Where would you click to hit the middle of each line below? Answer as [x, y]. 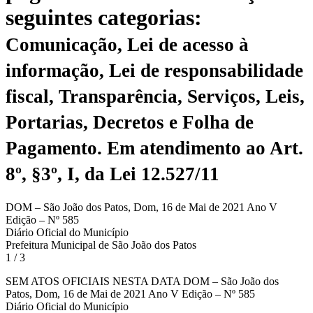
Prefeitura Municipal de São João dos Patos [101, 245]
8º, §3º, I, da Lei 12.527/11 [112, 174]
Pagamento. [56, 148]
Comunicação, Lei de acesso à [127, 45]
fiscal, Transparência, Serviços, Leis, [155, 97]
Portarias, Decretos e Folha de [130, 123]
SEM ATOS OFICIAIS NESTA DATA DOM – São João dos [142, 281]
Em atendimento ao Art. [205, 148]
